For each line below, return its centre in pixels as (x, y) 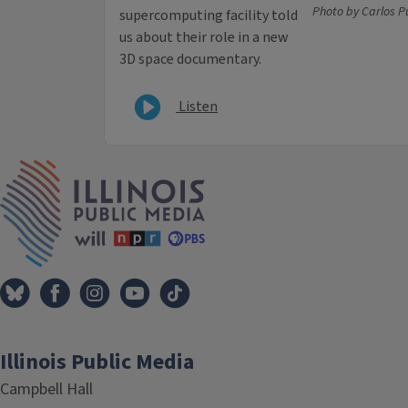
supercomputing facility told (209, 16)
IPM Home (237, 170)
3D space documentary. (190, 60)
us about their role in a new (204, 38)
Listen (197, 106)
